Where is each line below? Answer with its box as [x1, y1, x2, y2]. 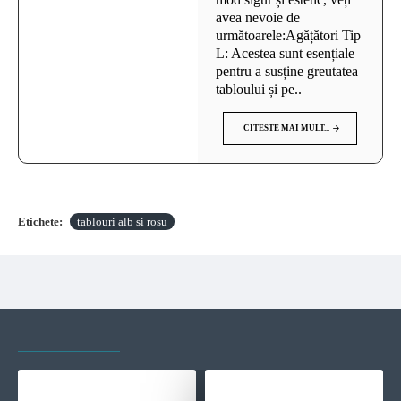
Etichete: [18, 215, 63, 229]
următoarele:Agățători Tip [216, 28, 361, 44]
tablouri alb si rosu [77, 215, 167, 229]
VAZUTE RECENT [18, 328, 120, 342]
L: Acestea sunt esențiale [216, 46, 354, 62]
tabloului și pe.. [216, 81, 302, 98]
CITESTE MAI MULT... [243, 124, 329, 133]
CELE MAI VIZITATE [138, 328, 258, 342]
